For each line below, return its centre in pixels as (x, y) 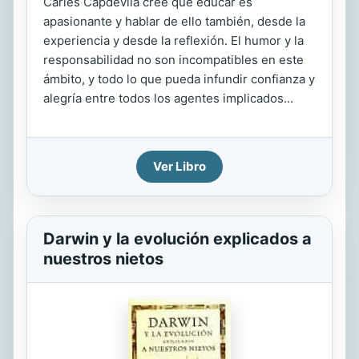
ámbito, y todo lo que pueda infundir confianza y (179, 79)
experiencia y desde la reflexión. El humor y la (173, 40)
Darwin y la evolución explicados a (177, 239)
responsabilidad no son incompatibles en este (173, 60)
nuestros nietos (103, 259)
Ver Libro (179, 166)
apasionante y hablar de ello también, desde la (174, 21)
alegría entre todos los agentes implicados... (168, 98)
